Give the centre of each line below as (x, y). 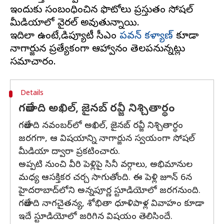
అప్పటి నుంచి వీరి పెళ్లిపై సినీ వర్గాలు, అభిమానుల (105, 165)
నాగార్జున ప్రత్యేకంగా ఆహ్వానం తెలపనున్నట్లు (97, 50)
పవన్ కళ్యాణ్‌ (146, 37)
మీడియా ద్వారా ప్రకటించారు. (69, 152)
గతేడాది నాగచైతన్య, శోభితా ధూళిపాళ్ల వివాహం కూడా (111, 204)
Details (32, 94)
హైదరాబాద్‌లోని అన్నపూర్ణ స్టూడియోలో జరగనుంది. (109, 191)
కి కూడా (186, 37)
